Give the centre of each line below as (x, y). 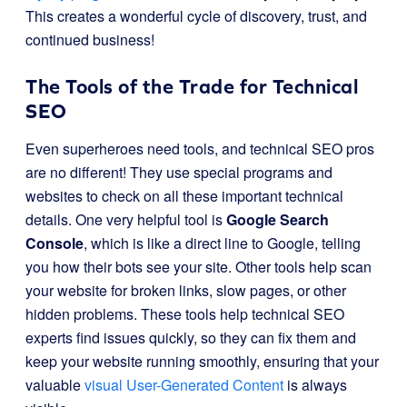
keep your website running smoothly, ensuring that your (202, 361)
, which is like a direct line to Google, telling (222, 243)
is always (315, 385)
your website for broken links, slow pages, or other (186, 290)
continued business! (90, 40)
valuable (55, 385)
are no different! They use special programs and (179, 172)
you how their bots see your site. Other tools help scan (199, 267)
